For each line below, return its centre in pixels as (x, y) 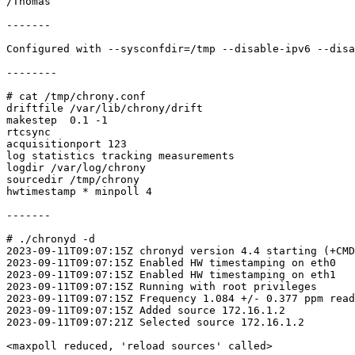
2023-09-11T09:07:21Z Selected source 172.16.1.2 (155, 322)
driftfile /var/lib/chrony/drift (105, 108)
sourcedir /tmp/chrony (73, 179)
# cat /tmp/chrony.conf (76, 96)
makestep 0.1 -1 (57, 120)
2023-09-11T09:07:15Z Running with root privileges (162, 286)
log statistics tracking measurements (120, 156)
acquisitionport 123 (67, 144)
